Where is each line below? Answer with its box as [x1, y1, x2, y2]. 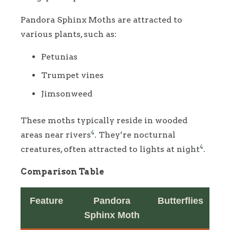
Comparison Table [21, 166, 104, 177]
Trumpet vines [41, 70, 104, 80]
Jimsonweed [41, 88, 92, 99]
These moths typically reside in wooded [21, 115, 187, 125]
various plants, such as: [21, 29, 117, 39]
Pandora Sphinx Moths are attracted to [21, 14, 182, 25]
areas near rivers [21, 129, 91, 140]
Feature [29, 195, 63, 206]
